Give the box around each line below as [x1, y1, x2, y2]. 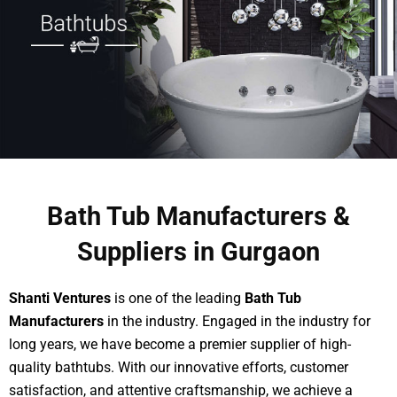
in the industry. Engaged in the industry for [104, 313, 370, 331]
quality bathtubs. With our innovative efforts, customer [9, 359, 348, 377]
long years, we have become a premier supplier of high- [9, 336, 351, 354]
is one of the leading [111, 290, 245, 307]
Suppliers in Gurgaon [77, 237, 320, 268]
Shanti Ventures [9, 290, 111, 307]
